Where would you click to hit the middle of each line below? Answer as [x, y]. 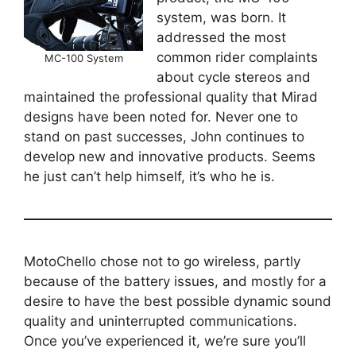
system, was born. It [221, 17]
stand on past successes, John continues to [164, 136]
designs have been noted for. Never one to [161, 116]
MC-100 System [83, 58]
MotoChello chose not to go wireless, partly [162, 261]
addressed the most [221, 37]
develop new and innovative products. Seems [170, 156]
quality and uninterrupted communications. [161, 321]
